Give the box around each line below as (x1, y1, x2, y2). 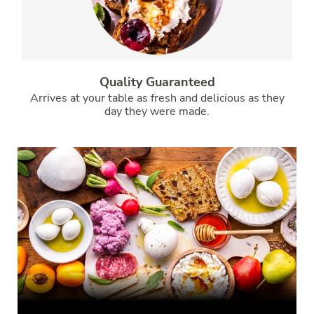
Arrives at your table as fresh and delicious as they (29, 90, 285, 106)
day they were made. (104, 103, 210, 119)
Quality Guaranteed (99, 73, 215, 90)
